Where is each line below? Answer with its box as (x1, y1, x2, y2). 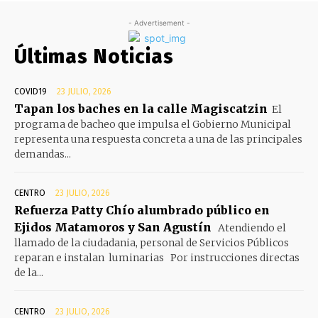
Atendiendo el (216, 221, 286, 234)
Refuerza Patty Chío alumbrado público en (14, 202, 270, 217)
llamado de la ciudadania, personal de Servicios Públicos (14, 236, 289, 249)
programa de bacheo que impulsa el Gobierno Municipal (14, 117, 291, 131)
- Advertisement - (128, 18, 190, 27)
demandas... (14, 147, 71, 160)
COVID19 (14, 86, 47, 97)
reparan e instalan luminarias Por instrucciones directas (14, 251, 300, 264)
